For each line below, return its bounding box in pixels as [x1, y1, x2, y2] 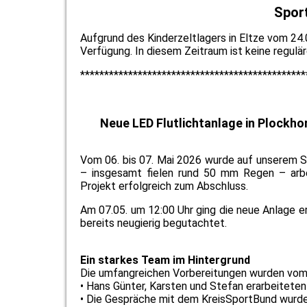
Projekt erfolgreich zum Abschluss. [80, 180, 251, 193]
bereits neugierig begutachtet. [80, 217, 227, 230]
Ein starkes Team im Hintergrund [80, 254, 250, 267]
